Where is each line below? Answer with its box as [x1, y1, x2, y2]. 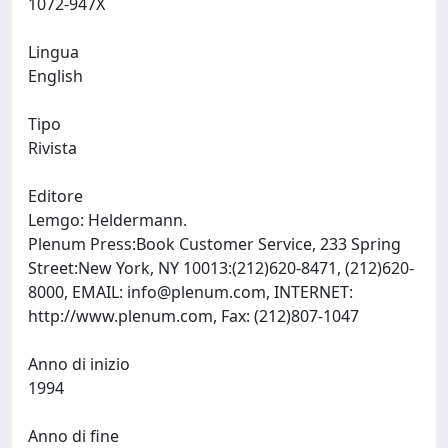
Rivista [28, 137, 77, 159]
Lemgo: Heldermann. [28, 209, 191, 231]
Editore [28, 185, 83, 207]
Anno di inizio [28, 353, 130, 375]
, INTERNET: [266, 281, 353, 303]
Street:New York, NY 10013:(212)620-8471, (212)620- [28, 257, 414, 279]
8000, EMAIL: [28, 281, 127, 303]
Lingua [28, 41, 79, 63]
